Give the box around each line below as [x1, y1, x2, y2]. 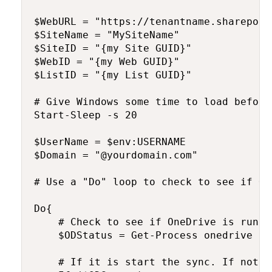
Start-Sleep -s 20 [34, 109, 137, 121]
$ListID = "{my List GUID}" [34, 69, 192, 81]
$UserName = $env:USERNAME [34, 136, 186, 148]
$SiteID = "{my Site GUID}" [34, 42, 192, 54]
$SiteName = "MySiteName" [34, 29, 180, 41]
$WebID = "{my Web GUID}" [34, 56, 180, 67]
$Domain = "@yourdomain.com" [34, 149, 198, 161]
